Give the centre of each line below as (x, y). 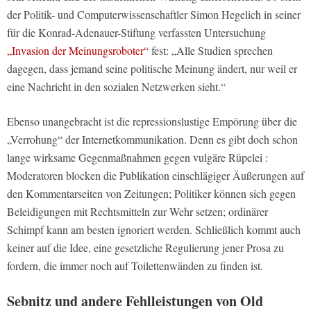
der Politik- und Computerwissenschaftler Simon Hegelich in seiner (154, 15)
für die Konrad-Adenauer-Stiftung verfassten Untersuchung (136, 33)
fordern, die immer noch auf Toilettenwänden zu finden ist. (135, 266)
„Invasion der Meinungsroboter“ (78, 51)
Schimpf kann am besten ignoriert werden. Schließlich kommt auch (154, 230)
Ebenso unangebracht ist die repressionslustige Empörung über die (152, 121)
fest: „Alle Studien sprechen (211, 51)
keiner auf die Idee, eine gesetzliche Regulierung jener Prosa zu (145, 248)
